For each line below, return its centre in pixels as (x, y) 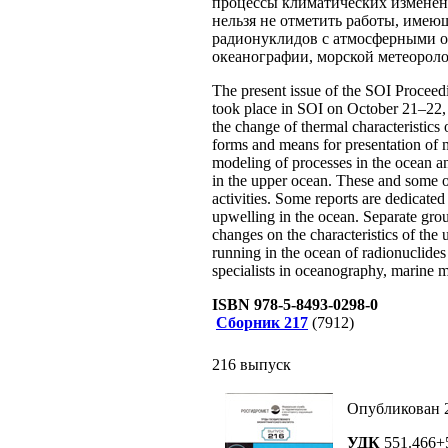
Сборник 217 (262, 322)
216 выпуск (251, 364)
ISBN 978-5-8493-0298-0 (295, 304)
